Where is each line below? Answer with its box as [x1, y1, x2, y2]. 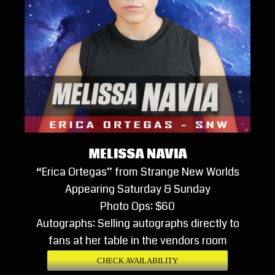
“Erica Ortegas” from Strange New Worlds [36, 164, 239, 180]
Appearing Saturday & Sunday [64, 181, 211, 198]
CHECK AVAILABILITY [97, 256, 178, 266]
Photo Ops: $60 [100, 198, 175, 215]
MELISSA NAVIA [88, 145, 187, 164]
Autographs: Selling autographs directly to [36, 215, 239, 232]
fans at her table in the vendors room [48, 233, 227, 249]
